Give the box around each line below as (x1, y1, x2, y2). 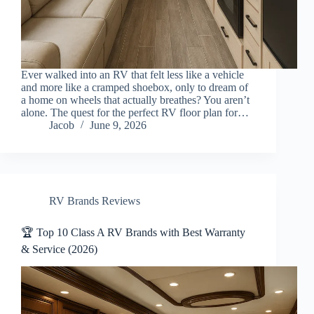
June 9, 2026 (90, 119, 146, 132)
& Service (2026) (21, 243, 97, 256)
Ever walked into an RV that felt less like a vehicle (21, 69, 244, 81)
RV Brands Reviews (49, 195, 140, 207)
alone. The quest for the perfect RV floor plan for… (21, 107, 249, 119)
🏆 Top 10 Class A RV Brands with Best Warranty (21, 226, 245, 239)
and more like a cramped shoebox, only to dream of (21, 81, 248, 94)
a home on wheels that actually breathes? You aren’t (21, 94, 250, 107)
